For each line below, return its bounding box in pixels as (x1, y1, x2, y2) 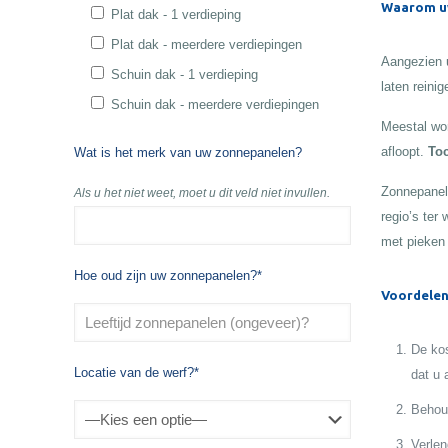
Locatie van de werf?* (74, 365, 200, 380)
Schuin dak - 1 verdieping (111, 67, 259, 82)
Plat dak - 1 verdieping (111, 7, 242, 22)
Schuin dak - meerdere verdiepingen (111, 97, 320, 112)
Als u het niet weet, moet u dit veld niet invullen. (74, 186, 331, 200)
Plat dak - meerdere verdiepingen (111, 37, 303, 52)
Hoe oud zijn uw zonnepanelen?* (74, 268, 263, 283)
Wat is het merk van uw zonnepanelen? (74, 145, 303, 160)
